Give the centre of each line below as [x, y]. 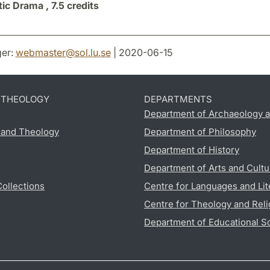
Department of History [192, 149]
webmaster [40, 52]
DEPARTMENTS [178, 99]
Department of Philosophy [200, 131]
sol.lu [86, 52]
